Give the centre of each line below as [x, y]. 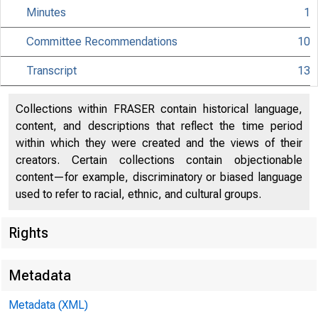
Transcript [52, 71]
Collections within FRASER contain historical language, [159, 109]
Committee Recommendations [102, 42]
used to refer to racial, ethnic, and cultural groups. [138, 194]
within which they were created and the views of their [159, 143]
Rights [28, 233]
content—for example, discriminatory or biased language [159, 177]
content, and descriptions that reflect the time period [159, 126]
